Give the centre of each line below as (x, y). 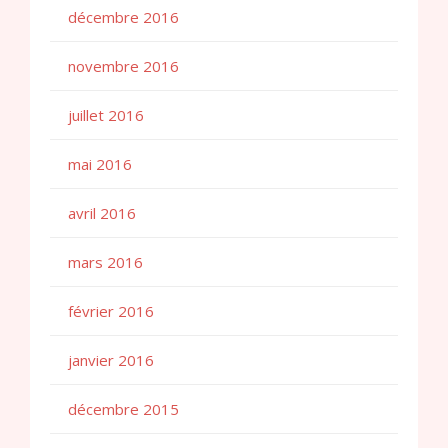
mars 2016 (105, 262)
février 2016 (111, 311)
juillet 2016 (106, 115)
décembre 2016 (123, 17)
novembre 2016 (123, 66)
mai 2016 (100, 164)
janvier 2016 (111, 360)
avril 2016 (102, 213)
